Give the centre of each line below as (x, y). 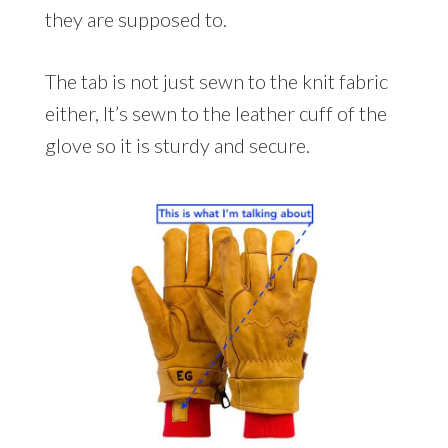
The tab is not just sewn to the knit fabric (216, 80)
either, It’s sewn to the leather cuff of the (215, 112)
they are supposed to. (135, 18)
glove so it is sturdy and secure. (177, 144)
